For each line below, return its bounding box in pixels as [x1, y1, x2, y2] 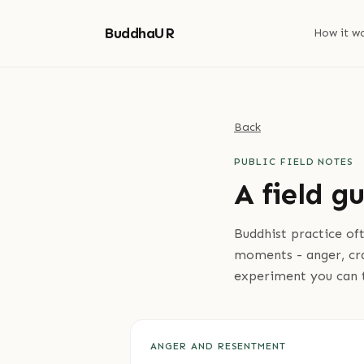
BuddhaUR [104, 24, 175, 42]
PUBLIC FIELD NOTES [234, 156, 354, 167]
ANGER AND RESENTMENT [150, 340, 287, 352]
